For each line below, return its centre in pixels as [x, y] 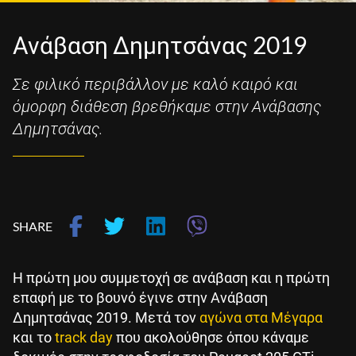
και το [34, 337]
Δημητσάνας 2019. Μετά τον [106, 317]
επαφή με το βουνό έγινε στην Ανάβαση [140, 297]
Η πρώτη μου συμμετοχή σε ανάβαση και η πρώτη [171, 277]
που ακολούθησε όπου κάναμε [211, 337]
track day [84, 337]
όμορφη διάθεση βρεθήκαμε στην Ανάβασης [167, 107]
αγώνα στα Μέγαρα [261, 317]
